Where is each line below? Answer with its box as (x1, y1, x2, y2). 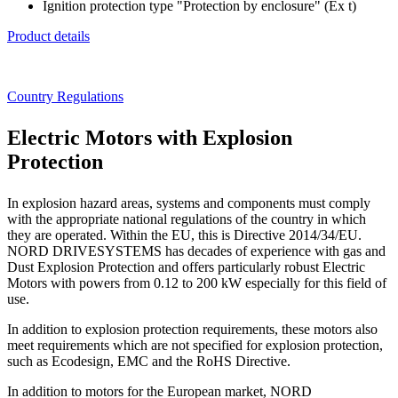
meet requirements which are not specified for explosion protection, (7, 338, 383, 354)
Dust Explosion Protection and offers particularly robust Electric (7, 259, 365, 275)
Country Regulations (7, 89, 123, 105)
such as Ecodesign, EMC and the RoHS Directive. (7, 354, 291, 370)
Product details (7, 28, 90, 44)
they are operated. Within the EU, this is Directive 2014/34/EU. (7, 227, 362, 243)
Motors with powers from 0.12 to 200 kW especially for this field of (7, 275, 386, 291)
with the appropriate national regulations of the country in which (7, 211, 366, 227)
